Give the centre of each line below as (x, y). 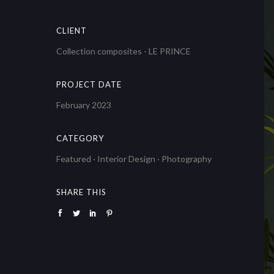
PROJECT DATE (89, 84)
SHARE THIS (81, 192)
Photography (187, 159)
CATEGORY (80, 138)
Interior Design (126, 159)
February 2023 (84, 105)
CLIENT (72, 31)
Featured (74, 159)
